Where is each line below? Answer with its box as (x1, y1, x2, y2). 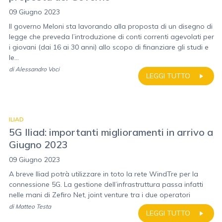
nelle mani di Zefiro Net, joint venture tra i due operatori (9, 190, 190, 199)
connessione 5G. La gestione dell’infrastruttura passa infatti (9, 180, 203, 189)
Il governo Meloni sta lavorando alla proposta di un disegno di (9, 22, 213, 31)
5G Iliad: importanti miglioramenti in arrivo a (9, 126, 213, 138)
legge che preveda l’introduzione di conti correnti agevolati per (9, 32, 214, 41)
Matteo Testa (15, 203, 51, 210)
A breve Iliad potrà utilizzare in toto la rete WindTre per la (9, 169, 198, 178)
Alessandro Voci (15, 65, 59, 73)
